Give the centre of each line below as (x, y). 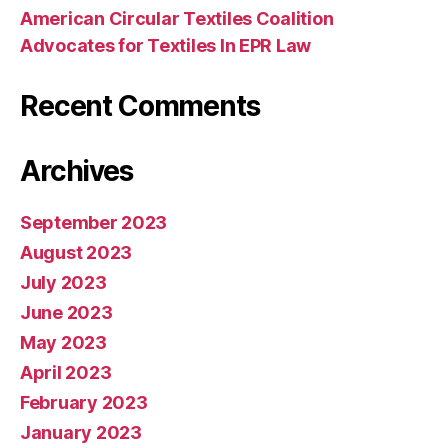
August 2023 (76, 252)
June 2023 (66, 312)
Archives (76, 170)
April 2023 (66, 372)
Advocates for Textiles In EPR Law (166, 45)
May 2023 (63, 342)
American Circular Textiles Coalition (177, 18)
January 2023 (81, 432)
